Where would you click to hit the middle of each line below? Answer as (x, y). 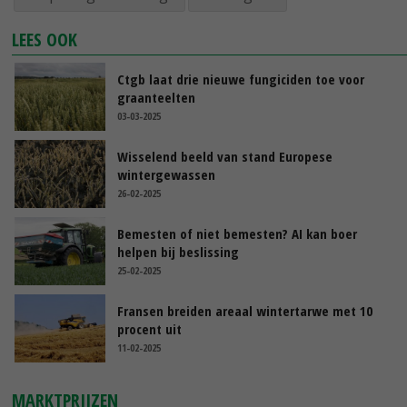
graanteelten (156, 98)
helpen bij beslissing (178, 252)
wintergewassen (166, 175)
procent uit (149, 329)
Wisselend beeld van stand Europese (225, 157)
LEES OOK (45, 40)
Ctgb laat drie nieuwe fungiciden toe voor (241, 79)
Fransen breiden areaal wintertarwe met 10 (245, 311)
